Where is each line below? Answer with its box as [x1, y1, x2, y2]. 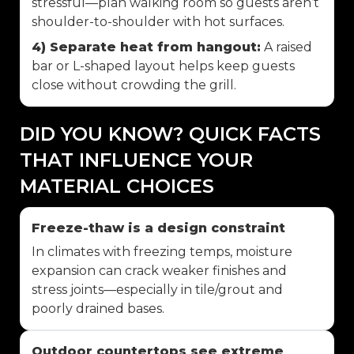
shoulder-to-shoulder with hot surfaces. [32, 13, 284, 29]
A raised [261, 39, 312, 55]
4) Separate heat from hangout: [32, 39, 261, 55]
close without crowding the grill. [32, 77, 236, 92]
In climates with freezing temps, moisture [32, 243, 292, 259]
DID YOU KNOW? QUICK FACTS [20, 122, 321, 145]
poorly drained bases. [32, 300, 164, 316]
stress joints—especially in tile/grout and [32, 281, 283, 297]
